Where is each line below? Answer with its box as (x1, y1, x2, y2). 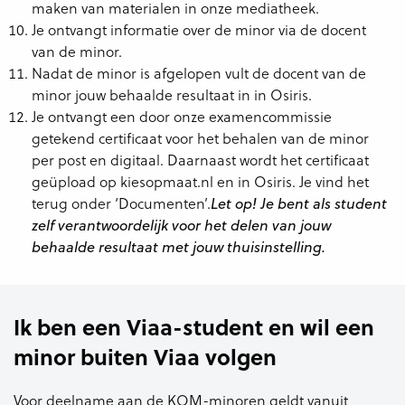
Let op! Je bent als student (211, 193, 387, 213)
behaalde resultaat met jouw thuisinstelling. (32, 236, 325, 257)
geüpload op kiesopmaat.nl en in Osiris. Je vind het (32, 170, 369, 192)
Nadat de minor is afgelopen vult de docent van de (32, 61, 366, 83)
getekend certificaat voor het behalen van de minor (32, 127, 369, 148)
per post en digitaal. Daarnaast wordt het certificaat (32, 148, 369, 170)
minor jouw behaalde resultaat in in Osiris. (32, 83, 312, 105)
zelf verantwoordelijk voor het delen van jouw (32, 214, 331, 235)
